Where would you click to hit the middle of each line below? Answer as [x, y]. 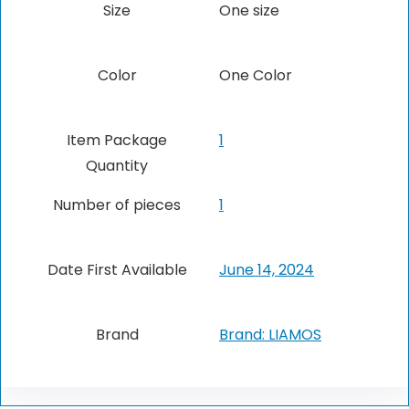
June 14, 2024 [267, 270]
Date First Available [117, 270]
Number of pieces [117, 205]
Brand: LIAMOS [270, 335]
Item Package [117, 141]
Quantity [117, 166]
